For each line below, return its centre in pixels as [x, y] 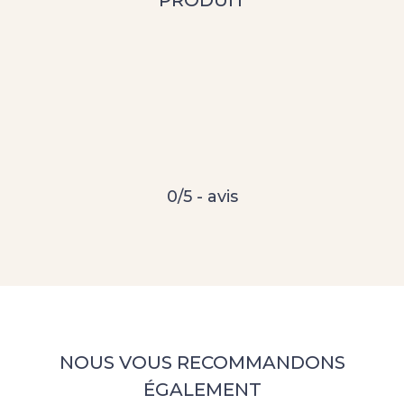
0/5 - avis [202, 196]
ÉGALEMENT [202, 389]
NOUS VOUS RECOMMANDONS [202, 362]
